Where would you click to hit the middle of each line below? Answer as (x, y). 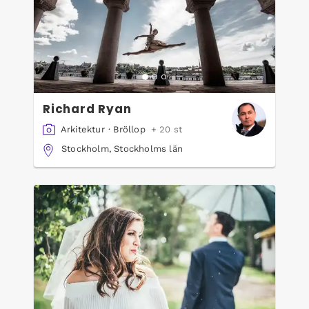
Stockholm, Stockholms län (122, 149)
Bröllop (129, 129)
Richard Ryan (87, 109)
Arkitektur (82, 129)
